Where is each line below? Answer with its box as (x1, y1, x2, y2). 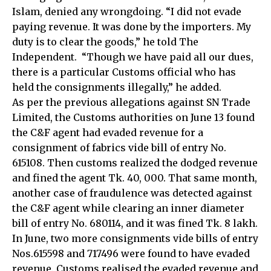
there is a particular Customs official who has (12, 66, 236, 78)
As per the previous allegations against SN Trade (12, 96, 250, 108)
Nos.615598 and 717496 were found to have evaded (12, 247, 250, 260)
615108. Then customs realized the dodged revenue (12, 157, 258, 169)
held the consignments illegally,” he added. (12, 81, 221, 93)
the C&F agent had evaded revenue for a (12, 126, 203, 139)
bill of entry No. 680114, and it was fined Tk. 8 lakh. (12, 217, 258, 229)
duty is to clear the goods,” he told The (12, 36, 198, 48)
